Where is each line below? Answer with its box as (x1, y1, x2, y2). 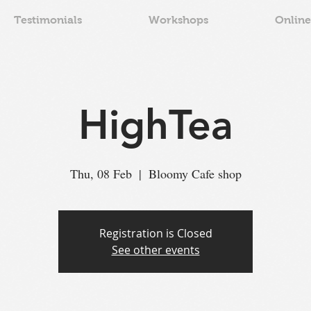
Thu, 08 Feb (69, 165, 132, 182)
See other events (111, 242, 200, 258)
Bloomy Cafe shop (148, 165, 242, 182)
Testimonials (14, 14, 82, 26)
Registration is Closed (99, 225, 212, 241)
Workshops (149, 14, 208, 26)
